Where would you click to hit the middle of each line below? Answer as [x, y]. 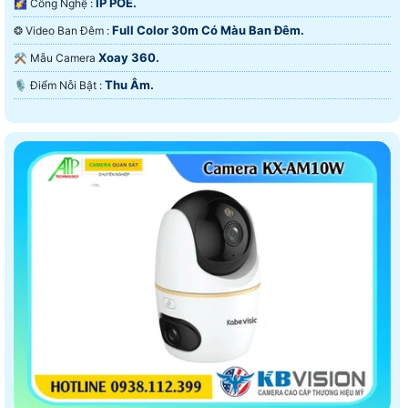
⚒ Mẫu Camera [64, 58]
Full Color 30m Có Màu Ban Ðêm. [208, 31]
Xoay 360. [129, 58]
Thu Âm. [129, 85]
